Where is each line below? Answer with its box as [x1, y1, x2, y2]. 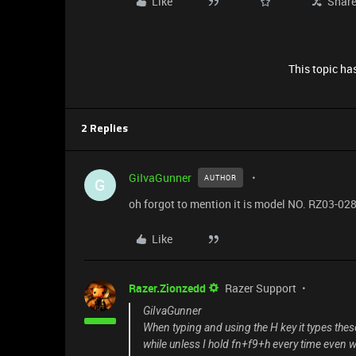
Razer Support [225, 281, 296, 296]
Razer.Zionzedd [129, 281, 206, 296]
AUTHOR [204, 172, 237, 183]
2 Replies [81, 124, 128, 134]
